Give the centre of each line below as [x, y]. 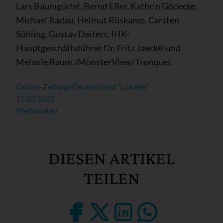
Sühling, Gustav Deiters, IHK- [73, 34]
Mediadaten [37, 110]
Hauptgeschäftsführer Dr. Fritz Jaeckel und [98, 48]
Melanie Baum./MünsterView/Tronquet [94, 62]
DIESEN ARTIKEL [111, 158]
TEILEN [111, 178]
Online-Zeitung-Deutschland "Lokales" [83, 86]
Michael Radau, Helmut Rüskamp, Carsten [98, 20]
